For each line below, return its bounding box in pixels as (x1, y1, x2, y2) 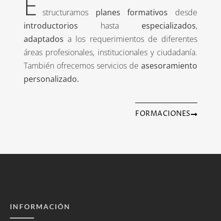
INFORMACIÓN (10, 202, 71, 211)
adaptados (24, 33, 64, 44)
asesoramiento (141, 60, 197, 71)
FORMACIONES (135, 109, 191, 119)
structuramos (42, 6, 96, 18)
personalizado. (24, 73, 79, 84)
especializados (142, 20, 196, 31)
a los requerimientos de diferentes (64, 33, 197, 44)
